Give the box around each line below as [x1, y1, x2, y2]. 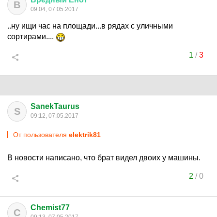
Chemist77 [31, 203, 70, 212]
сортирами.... [7, 32, 56, 41]
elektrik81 [69, 131, 101, 139]
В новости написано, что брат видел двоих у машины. [7, 154, 201, 162]
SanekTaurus [31, 102, 79, 110]
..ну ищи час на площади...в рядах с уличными [7, 22, 173, 30]
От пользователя [13, 131, 69, 139]
